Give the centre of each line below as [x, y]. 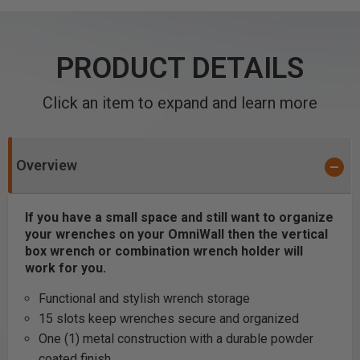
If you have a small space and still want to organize [179, 217]
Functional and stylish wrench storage [144, 299]
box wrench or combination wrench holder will [164, 251]
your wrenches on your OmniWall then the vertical [176, 234]
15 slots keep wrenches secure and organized [168, 319]
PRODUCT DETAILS [180, 68]
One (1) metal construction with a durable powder [176, 339]
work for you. [65, 268]
